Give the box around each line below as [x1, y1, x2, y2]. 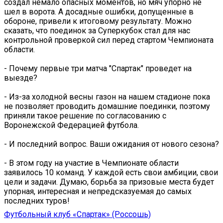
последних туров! [4, 196, 70, 206]
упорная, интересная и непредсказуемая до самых [4, 186, 192, 196]
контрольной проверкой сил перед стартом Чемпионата [4, 35, 214, 45]
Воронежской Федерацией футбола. [4, 120, 139, 130]
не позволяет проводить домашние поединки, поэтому [4, 101, 210, 111]
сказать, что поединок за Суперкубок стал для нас [4, 25, 190, 35]
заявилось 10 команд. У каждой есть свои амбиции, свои [4, 167, 218, 177]
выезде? [4, 73, 37, 83]
